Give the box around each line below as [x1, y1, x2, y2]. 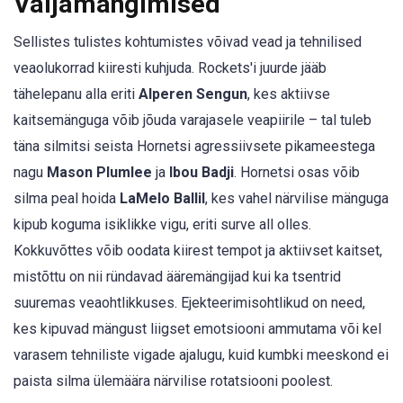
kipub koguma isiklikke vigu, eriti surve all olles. [13, 216, 311, 234]
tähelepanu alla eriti [13, 85, 139, 103]
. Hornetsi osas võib [234, 164, 360, 182]
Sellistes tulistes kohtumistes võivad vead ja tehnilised [13, 33, 362, 51]
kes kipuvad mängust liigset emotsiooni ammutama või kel [13, 320, 381, 338]
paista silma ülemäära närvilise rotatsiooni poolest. [13, 372, 333, 390]
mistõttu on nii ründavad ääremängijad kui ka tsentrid [13, 268, 341, 286]
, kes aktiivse [247, 85, 330, 103]
